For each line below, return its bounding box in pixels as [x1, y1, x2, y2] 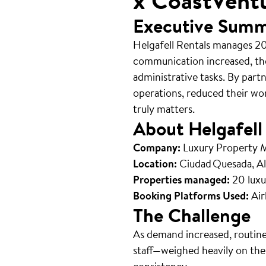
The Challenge [133, 201, 251, 229]
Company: [133, 140, 180, 155]
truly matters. [133, 101, 195, 116]
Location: [133, 156, 177, 171]
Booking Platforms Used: [133, 188, 249, 203]
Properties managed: [133, 172, 230, 187]
